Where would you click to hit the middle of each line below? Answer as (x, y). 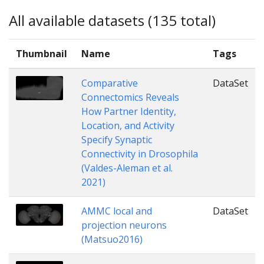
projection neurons (124, 225)
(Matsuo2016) (112, 239)
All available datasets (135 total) (112, 21)
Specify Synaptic (117, 139)
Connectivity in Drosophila (140, 154)
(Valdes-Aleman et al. (127, 168)
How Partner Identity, (129, 111)
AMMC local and (117, 211)
